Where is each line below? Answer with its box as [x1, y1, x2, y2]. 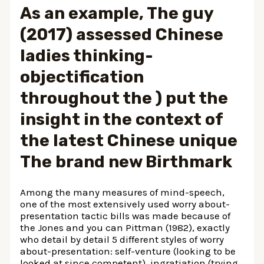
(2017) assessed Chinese [20, 25, 224, 45]
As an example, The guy [20, 4, 214, 24]
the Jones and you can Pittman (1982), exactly [20, 222, 230, 234]
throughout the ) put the [20, 88, 229, 108]
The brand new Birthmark [20, 152, 233, 172]
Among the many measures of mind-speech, [20, 186, 225, 199]
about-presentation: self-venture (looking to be [20, 245, 236, 258]
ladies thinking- [20, 46, 154, 66]
